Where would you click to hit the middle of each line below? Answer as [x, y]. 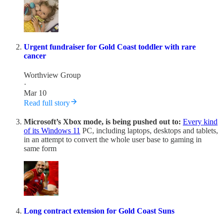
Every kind [200, 122]
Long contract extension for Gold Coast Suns [99, 211]
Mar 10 [35, 93]
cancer [35, 56]
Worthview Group [52, 75]
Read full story [47, 103]
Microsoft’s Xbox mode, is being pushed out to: [102, 122]
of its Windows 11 [52, 131]
